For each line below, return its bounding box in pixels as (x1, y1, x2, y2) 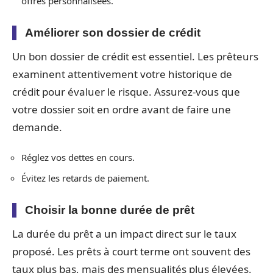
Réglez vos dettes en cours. (21, 151, 135, 163)
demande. (12, 119, 62, 134)
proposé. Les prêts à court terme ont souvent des (12, 244, 250, 258)
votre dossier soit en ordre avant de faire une (12, 102, 231, 116)
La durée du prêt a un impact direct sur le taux (12, 226, 236, 241)
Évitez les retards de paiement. (21, 171, 149, 184)
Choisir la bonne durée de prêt (25, 203, 194, 216)
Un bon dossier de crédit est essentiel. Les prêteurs (12, 49, 258, 63)
